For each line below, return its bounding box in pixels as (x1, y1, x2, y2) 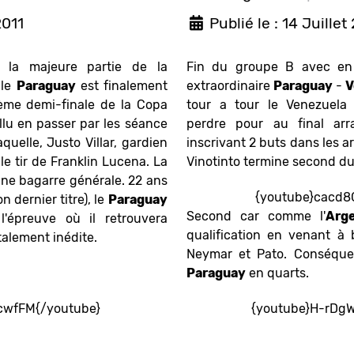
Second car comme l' (186, 209, 326, 224)
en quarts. (246, 265, 309, 281)
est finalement (75, 78, 168, 94)
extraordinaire (186, 78, 273, 94)
